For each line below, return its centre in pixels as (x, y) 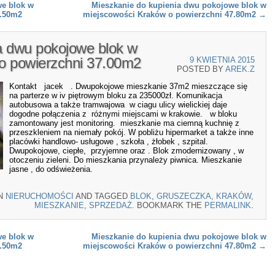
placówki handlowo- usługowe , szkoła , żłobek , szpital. (109, 142)
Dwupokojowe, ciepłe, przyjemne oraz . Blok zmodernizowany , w (126, 151)
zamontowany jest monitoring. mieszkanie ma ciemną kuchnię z (124, 123)
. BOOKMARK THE (168, 205)
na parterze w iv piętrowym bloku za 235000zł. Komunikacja (116, 96)
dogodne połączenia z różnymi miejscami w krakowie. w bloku (123, 114)
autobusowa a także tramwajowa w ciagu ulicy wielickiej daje (118, 105)
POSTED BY (201, 69)
